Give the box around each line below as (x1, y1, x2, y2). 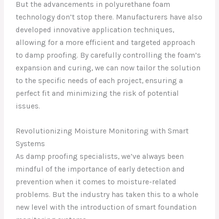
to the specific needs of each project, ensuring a (16, 76, 183, 86)
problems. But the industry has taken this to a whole (16, 190, 199, 199)
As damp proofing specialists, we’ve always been (16, 152, 184, 161)
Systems (16, 139, 45, 148)
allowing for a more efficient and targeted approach (16, 38, 196, 47)
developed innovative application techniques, (16, 25, 175, 35)
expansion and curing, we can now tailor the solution (16, 64, 201, 73)
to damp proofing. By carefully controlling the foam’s (16, 51, 201, 60)
